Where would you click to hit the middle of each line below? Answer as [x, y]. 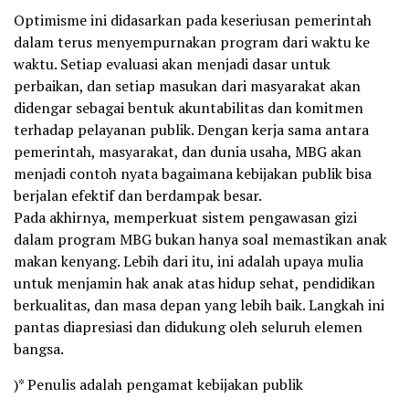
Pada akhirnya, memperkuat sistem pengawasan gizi [185, 218]
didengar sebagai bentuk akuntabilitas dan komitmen [189, 108]
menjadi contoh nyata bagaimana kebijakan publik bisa [193, 174]
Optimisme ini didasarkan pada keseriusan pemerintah [193, 21]
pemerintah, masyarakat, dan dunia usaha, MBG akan [188, 152]
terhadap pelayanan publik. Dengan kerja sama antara [191, 130]
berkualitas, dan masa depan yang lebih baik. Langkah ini [199, 305]
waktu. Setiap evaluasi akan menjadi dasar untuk [172, 64]
